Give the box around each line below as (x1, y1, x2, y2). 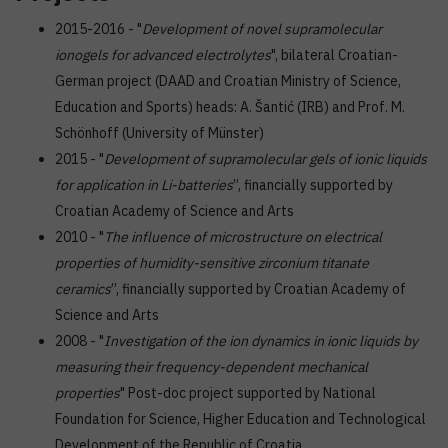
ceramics (55, 280, 111, 298)
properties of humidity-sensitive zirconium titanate (55, 254, 369, 272)
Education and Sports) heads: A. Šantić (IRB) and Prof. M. (55, 98, 405, 116)
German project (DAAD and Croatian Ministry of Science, (55, 72, 401, 90)
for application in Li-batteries (55, 176, 233, 194)
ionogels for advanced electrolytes (55, 46, 271, 64)
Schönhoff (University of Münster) (55, 124, 264, 142)
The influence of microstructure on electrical (104, 228, 382, 246)
